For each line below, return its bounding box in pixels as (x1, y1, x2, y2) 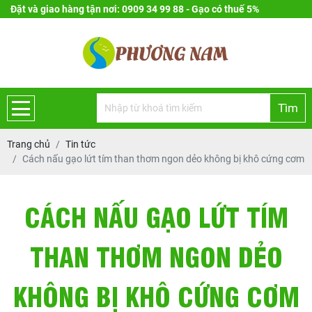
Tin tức (65, 139, 95, 150)
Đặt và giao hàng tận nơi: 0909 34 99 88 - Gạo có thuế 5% (10, 3, 259, 15)
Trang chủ (7, 139, 50, 150)
